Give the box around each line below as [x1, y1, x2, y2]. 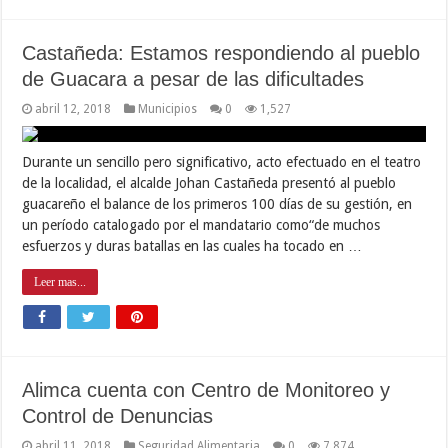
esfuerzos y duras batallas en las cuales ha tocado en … [22, 237, 363, 254]
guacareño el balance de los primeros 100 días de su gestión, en [22, 195, 413, 212]
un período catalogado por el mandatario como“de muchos [22, 216, 381, 233]
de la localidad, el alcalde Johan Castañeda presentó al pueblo [22, 174, 397, 191]
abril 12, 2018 [35, 101, 112, 116]
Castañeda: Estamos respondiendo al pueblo [22, 41, 421, 64]
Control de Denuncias [22, 404, 214, 427]
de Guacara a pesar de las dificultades [22, 67, 365, 90]
